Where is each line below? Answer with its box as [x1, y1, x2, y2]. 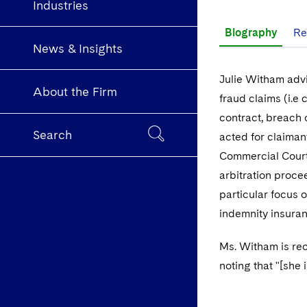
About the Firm [33, 84, 117, 99]
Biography [225, 26, 277, 39]
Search [33, 127, 72, 143]
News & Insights [33, 40, 123, 56]
